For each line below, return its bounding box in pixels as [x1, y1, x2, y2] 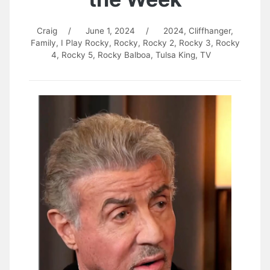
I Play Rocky [60, 38, 109, 48]
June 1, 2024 [86, 26, 135, 36]
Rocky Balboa [97, 50, 151, 60]
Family [30, 38, 56, 48]
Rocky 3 [178, 38, 211, 48]
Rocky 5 [61, 50, 93, 60]
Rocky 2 [142, 38, 174, 48]
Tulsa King [155, 50, 195, 60]
